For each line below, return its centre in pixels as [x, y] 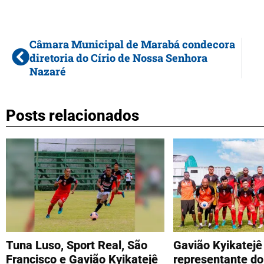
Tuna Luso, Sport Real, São [77, 245]
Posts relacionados [72, 115]
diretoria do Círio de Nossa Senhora [118, 57]
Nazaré [48, 71]
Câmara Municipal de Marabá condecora [132, 44]
